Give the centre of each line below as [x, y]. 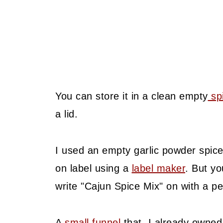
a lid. [66, 114]
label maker [158, 168]
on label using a [94, 168]
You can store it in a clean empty [132, 96]
